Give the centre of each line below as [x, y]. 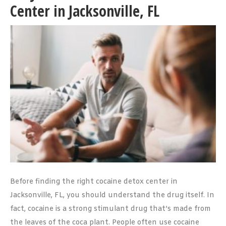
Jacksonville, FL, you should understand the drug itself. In [112, 195]
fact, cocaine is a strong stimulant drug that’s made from [110, 209]
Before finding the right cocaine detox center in [94, 182]
